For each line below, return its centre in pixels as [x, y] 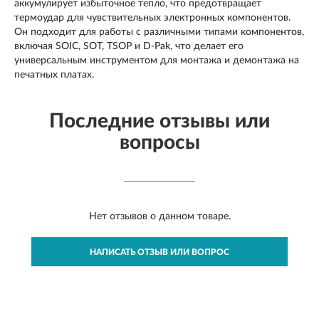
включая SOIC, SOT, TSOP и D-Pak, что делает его [129, 46]
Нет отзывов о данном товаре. [159, 216]
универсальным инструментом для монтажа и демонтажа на [157, 60]
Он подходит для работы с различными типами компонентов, [159, 32]
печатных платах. [54, 74]
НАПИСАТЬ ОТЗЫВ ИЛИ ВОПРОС [159, 252]
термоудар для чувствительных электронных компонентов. [152, 17]
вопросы [159, 142]
